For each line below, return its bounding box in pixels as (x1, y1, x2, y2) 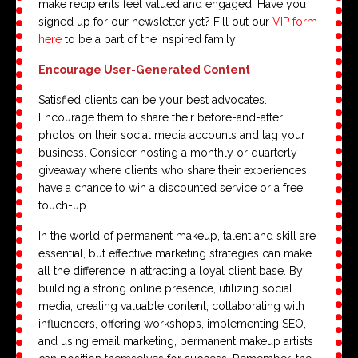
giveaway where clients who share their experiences (38, 164, 307, 177)
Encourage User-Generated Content (38, 63, 250, 77)
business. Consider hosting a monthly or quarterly (38, 146, 297, 160)
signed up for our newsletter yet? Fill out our (38, 15, 272, 29)
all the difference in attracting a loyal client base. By (38, 265, 303, 278)
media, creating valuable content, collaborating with (38, 300, 304, 313)
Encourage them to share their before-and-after (38, 111, 283, 125)
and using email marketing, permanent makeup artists (38, 335, 313, 348)
